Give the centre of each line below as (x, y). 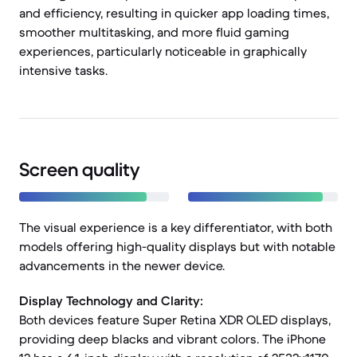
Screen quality (79, 170)
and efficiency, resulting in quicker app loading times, (174, 13)
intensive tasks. (63, 70)
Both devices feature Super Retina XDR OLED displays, (175, 320)
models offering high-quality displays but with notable (177, 246)
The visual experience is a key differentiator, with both (176, 227)
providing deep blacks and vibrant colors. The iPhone (173, 339)
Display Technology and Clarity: (111, 300)
